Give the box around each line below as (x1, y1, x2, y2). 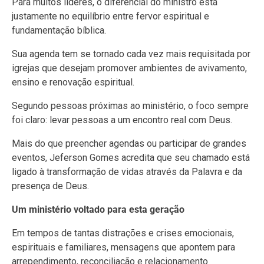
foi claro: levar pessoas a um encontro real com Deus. (12, 114, 232, 126)
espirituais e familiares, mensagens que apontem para (12, 241, 235, 253)
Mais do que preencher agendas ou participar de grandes (12, 137, 246, 149)
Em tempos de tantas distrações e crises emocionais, (12, 227, 234, 239)
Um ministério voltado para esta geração (12, 203, 184, 215)
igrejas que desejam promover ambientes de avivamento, (12, 62, 247, 74)
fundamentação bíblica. (12, 24, 106, 36)
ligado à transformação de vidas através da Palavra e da (12, 166, 242, 177)
